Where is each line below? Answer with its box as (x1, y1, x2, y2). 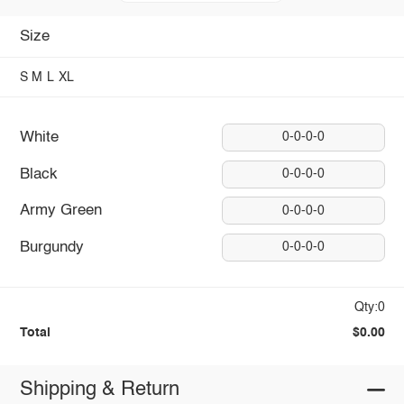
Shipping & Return (19, 380, 179, 400)
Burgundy (19, 239, 84, 255)
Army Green (19, 203, 102, 219)
